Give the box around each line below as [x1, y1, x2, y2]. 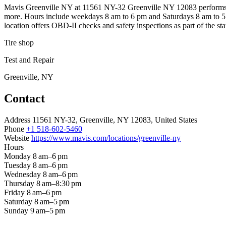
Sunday [4, 206, 28, 215]
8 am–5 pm [34, 197, 69, 206]
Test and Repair [4, 55, 54, 65]
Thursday [4, 179, 34, 188]
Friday [4, 188, 25, 197]
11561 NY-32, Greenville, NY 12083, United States [32, 115, 197, 124]
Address [4, 115, 30, 124]
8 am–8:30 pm [36, 179, 81, 188]
